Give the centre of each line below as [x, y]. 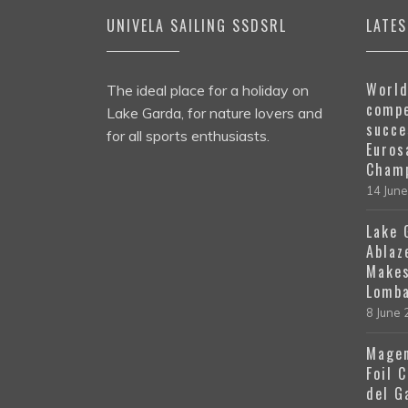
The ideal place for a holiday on [208, 90]
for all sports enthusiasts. [188, 135]
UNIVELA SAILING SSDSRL [197, 25]
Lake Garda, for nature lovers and [214, 112]
